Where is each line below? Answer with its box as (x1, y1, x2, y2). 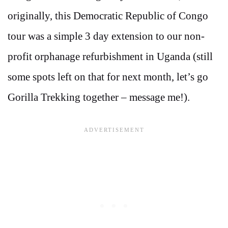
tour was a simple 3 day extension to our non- (8, 30, 205, 43)
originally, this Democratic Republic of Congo (8, 10, 208, 22)
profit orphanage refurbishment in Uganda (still (8, 50, 213, 63)
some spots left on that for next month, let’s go (8, 71, 208, 83)
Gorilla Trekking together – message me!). (8, 91, 190, 104)
